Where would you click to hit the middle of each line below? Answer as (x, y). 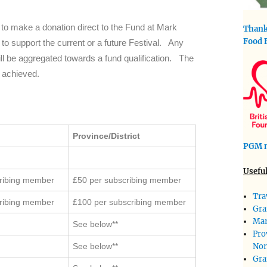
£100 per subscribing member (130, 202)
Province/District (107, 136)
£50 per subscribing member (127, 180)
